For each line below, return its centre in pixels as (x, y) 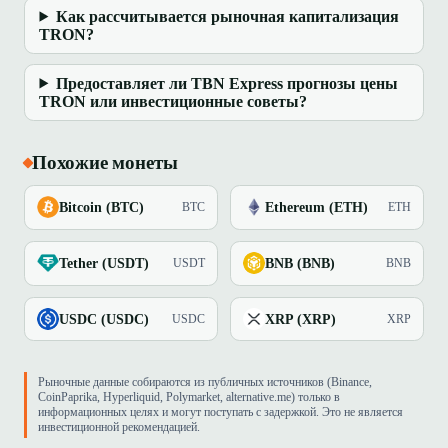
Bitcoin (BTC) (101, 206)
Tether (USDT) (104, 262)
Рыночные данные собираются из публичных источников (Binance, (205, 382)
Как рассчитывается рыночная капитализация (228, 16)
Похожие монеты (105, 162)
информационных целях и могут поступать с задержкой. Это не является (221, 412)
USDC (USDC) (104, 318)
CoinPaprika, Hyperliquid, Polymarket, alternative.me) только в (189, 397)
